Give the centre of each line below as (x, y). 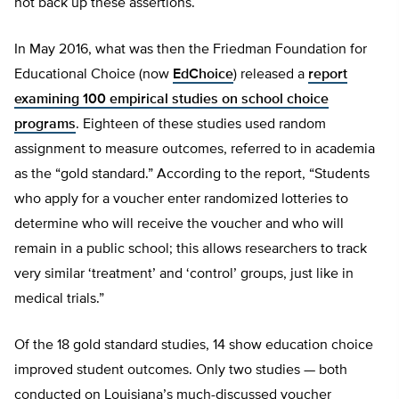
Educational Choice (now (94, 75)
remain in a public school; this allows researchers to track (191, 250)
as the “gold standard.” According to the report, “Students (192, 175)
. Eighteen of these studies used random (201, 125)
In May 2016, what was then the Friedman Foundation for (191, 50)
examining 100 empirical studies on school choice (171, 100)
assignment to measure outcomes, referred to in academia (195, 150)
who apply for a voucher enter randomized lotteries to (181, 200)
